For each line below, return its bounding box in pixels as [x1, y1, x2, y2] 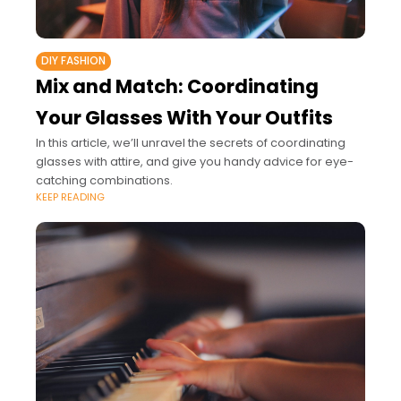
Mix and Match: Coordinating [36, 73, 319, 99]
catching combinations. [36, 171, 173, 189]
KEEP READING [36, 189, 105, 204]
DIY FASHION [41, 53, 106, 68]
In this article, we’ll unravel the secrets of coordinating [36, 133, 346, 151]
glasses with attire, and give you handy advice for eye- [36, 152, 354, 170]
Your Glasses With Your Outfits [36, 104, 333, 131]
